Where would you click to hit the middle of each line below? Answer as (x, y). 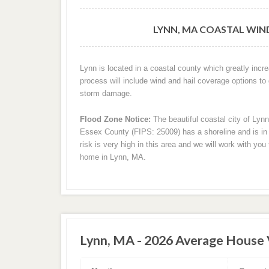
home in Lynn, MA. (113, 157)
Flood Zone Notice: (115, 119)
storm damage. (106, 94)
